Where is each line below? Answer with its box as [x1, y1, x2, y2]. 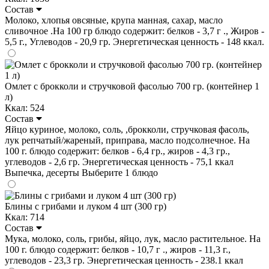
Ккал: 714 [5, 211, 44, 222]
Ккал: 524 [5, 102, 44, 113]
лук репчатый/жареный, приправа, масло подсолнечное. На [5, 134, 250, 145]
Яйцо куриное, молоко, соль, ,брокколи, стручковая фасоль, [5, 124, 249, 134]
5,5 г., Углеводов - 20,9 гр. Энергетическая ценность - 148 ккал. [5, 36, 264, 47]
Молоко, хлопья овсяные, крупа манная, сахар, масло [5, 14, 223, 25]
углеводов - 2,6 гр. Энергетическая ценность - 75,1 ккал [5, 156, 234, 167]
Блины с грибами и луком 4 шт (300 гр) [5, 201, 166, 211]
